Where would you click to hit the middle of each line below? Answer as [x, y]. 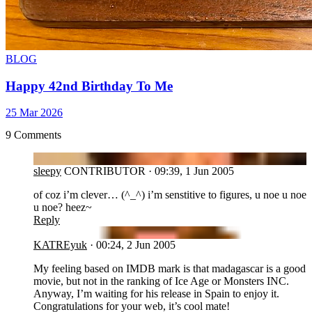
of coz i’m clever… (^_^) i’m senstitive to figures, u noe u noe [170, 194]
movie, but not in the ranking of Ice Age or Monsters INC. [161, 281]
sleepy [47, 171]
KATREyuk [60, 244]
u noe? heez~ [63, 207]
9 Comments [33, 134]
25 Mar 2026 [34, 113]
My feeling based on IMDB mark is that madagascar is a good [170, 268]
